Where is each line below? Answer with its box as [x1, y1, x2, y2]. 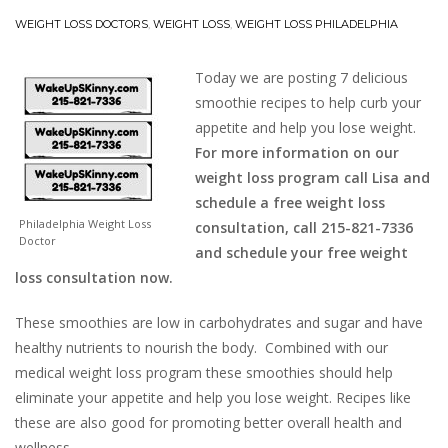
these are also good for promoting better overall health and [15, 413, 402, 432]
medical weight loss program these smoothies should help [15, 363, 393, 382]
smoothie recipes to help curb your [195, 93, 421, 112]
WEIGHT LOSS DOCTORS [15, 17, 148, 31]
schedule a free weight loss [195, 193, 385, 212]
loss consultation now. [15, 268, 173, 287]
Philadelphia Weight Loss [19, 216, 151, 231]
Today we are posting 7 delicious [195, 68, 408, 87]
